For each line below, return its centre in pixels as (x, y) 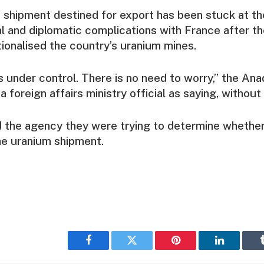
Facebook (108, 249)
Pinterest (193, 249)
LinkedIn (238, 249)
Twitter (146, 249)
